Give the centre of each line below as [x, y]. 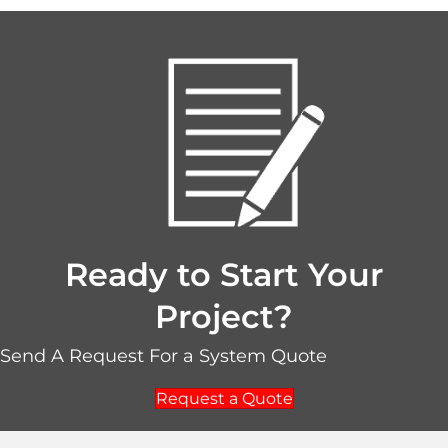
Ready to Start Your [224, 275]
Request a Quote [224, 399]
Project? [224, 317]
